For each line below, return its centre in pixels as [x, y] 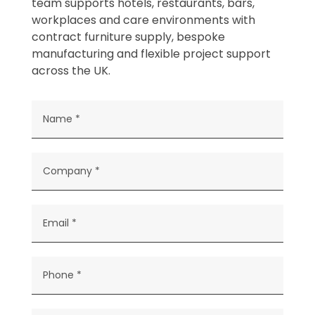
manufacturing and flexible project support [151, 54]
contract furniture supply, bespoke [128, 37]
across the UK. [71, 71]
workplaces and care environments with [143, 20]
